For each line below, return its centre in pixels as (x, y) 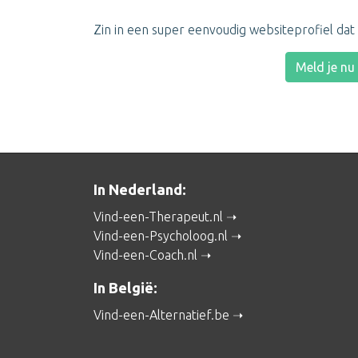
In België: (125, 288)
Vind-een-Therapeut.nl (158, 217)
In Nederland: (140, 189)
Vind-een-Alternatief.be (161, 315)
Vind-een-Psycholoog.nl (161, 236)
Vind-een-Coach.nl (145, 255)
